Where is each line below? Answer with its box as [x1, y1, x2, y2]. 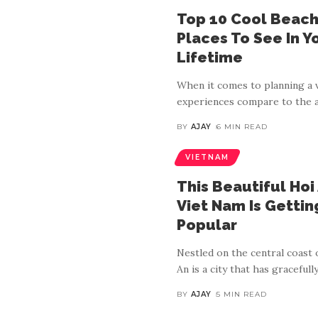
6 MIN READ [216, 122, 268, 131]
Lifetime [177, 48, 243, 66]
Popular [177, 216, 237, 234]
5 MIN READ [216, 290, 267, 299]
